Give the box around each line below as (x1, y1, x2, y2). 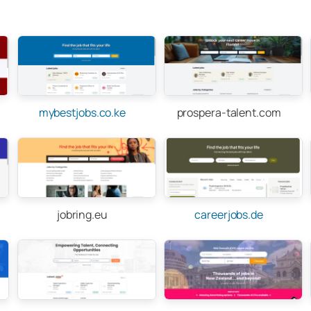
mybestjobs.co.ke (38, 105, 126, 120)
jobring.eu (56, 207, 108, 222)
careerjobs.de (194, 207, 263, 222)
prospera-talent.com (176, 105, 281, 120)
